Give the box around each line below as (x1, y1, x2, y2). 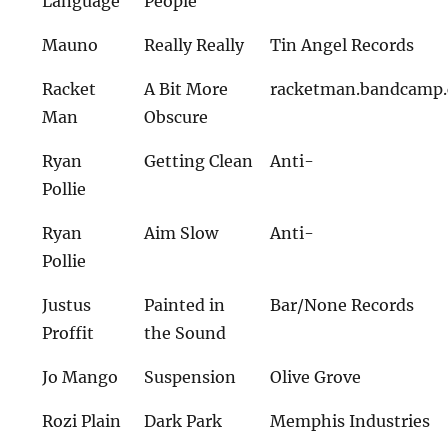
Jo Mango (42, 367, 119, 387)
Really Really (144, 35, 245, 55)
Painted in (144, 295, 226, 315)
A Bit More (144, 79, 229, 99)
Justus (42, 295, 92, 315)
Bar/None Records (270, 295, 415, 315)
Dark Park (144, 411, 223, 431)
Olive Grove (270, 367, 362, 387)
